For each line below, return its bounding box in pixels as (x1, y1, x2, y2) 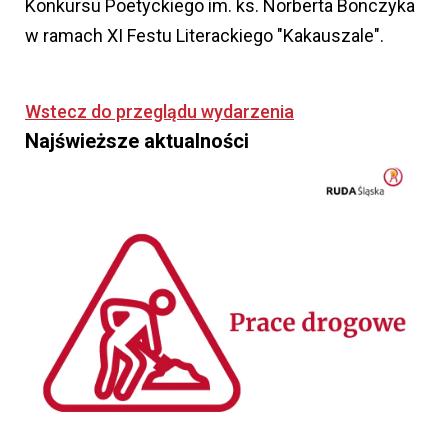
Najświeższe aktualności (25, 129, 249, 154)
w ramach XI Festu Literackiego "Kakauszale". (25, 25, 384, 47)
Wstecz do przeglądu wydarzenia (25, 101, 294, 123)
